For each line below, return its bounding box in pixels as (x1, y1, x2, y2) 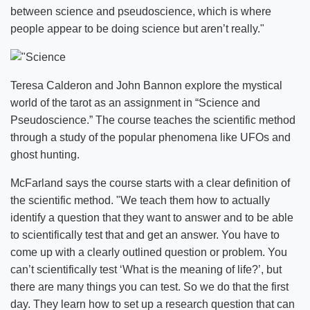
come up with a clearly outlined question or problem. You (10, 246, 287, 258)
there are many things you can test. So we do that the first (10, 280, 289, 293)
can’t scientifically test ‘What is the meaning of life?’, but (10, 263, 282, 275)
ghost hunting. (10, 148, 80, 161)
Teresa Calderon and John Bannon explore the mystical (10, 79, 282, 91)
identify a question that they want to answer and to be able (10, 211, 293, 224)
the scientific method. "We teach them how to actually (10, 194, 270, 206)
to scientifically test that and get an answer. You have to (10, 228, 280, 241)
